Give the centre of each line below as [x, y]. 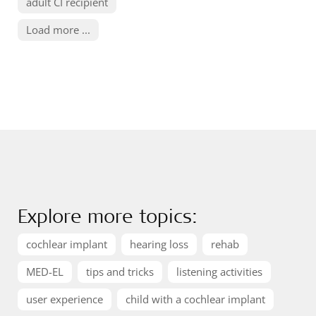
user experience [65, 299]
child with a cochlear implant [195, 299]
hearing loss [159, 244]
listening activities [219, 272]
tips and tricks [120, 272]
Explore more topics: [108, 215]
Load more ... [58, 30]
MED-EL [45, 272]
